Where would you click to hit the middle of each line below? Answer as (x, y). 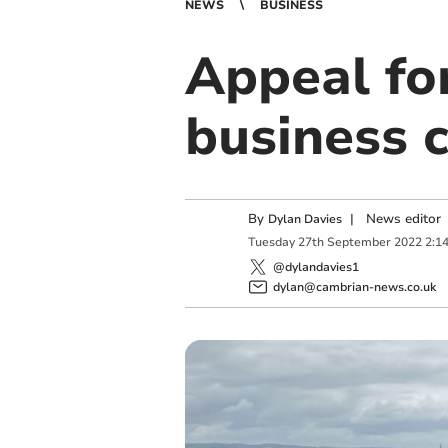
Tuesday (271, 242)
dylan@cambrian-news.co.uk (354, 286)
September (358, 242)
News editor (403, 219)
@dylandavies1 (315, 266)
